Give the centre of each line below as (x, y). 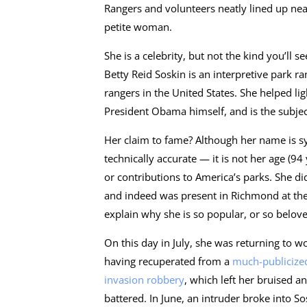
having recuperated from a (168, 261)
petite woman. (138, 26)
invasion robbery (144, 279)
